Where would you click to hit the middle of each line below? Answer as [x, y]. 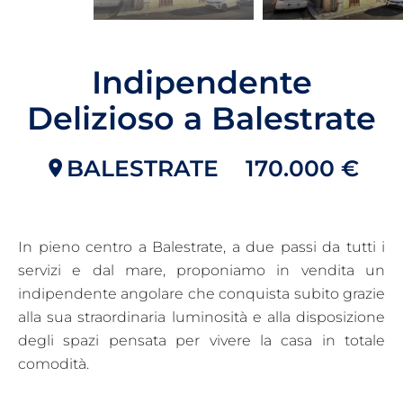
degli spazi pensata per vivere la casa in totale [201, 340]
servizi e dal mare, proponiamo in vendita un [201, 270]
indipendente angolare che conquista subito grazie [201, 293]
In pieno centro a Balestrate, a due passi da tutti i [201, 246]
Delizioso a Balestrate [201, 118]
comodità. [54, 363]
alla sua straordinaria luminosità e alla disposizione [201, 317]
